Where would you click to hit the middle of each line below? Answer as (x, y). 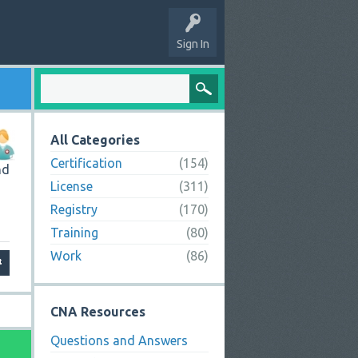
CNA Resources (98, 312)
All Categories (95, 140)
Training (74, 233)
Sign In (193, 44)
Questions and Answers (119, 340)
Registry (74, 209)
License (72, 186)
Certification (86, 163)
